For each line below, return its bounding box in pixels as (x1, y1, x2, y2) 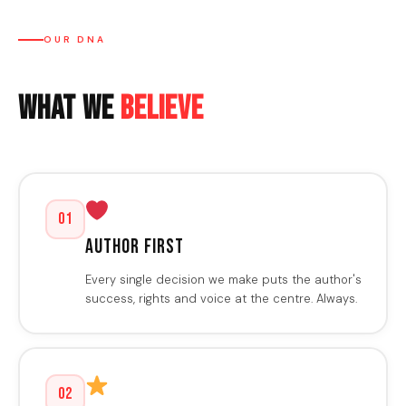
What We (18, 90, 121, 130)
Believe (121, 90, 204, 130)
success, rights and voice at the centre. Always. (84, 290, 357, 306)
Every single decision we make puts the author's (84, 271, 362, 287)
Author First (84, 234, 184, 259)
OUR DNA (43, 34, 106, 46)
